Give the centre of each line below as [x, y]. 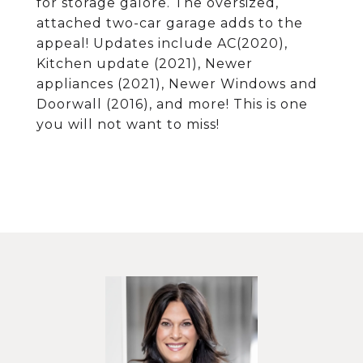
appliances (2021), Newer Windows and [177, 84]
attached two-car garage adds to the [170, 23]
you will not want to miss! [128, 124]
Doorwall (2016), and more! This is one [172, 104]
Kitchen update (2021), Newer [145, 64]
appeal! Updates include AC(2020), [162, 43]
